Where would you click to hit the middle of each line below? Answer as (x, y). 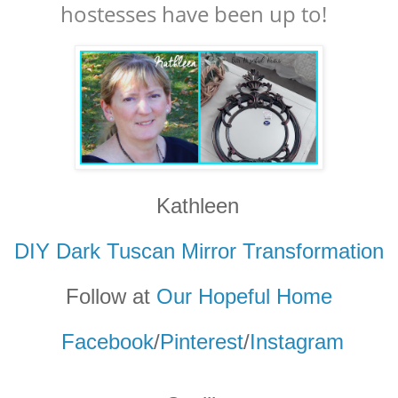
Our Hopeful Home (244, 296)
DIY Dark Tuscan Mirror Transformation (199, 251)
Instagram (297, 341)
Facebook (107, 341)
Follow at (111, 296)
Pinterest (202, 341)
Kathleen (197, 205)
